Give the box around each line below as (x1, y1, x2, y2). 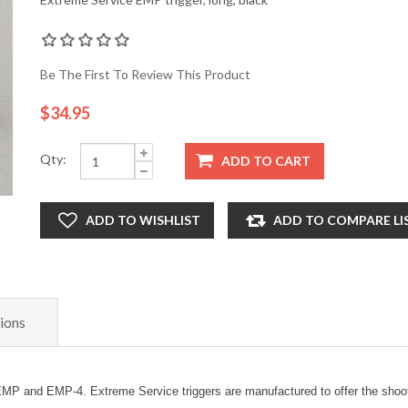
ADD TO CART (221, 153, 311, 168)
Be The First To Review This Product (40, 66, 250, 82)
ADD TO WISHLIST (86, 212, 200, 228)
